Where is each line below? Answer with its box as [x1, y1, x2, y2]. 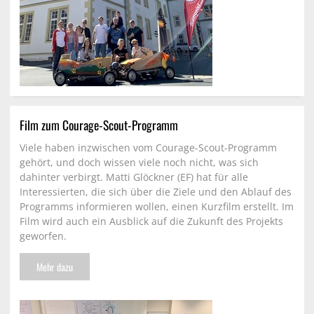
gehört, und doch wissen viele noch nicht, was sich [20, 156, 259, 170]
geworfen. [20, 229, 67, 243]
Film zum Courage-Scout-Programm [20, 116, 178, 135]
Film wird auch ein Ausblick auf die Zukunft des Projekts [20, 214, 283, 228]
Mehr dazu [36, 259, 73, 274]
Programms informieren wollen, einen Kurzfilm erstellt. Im [20, 200, 294, 214]
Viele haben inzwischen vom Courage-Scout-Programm [20, 141, 277, 155]
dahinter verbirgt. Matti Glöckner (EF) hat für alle [20, 170, 248, 184]
